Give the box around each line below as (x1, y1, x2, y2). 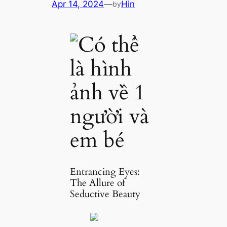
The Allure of (69, 176, 125, 190)
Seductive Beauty (69, 187, 140, 201)
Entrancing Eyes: (69, 165, 140, 178)
